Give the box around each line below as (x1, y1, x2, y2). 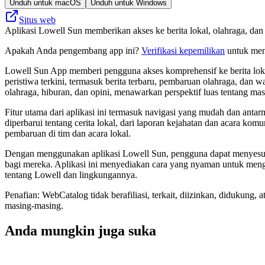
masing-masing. (5, 200, 63, 211)
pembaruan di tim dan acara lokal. (5, 128, 131, 138)
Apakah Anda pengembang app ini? (5, 45, 141, 56)
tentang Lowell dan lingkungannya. (5, 169, 137, 180)
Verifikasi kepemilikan (141, 45, 225, 56)
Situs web (19, 14, 56, 25)
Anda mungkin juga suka (5, 222, 156, 238)
